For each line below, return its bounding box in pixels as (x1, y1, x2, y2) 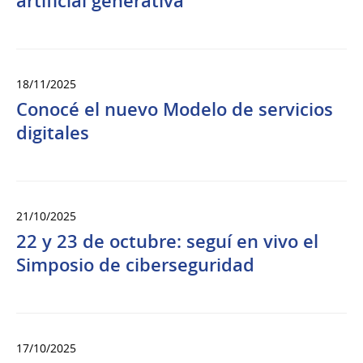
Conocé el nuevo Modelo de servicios (16, 97, 333, 122)
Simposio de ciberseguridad (16, 253, 254, 278)
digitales (16, 121, 89, 146)
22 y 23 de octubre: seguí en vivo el (16, 229, 318, 254)
